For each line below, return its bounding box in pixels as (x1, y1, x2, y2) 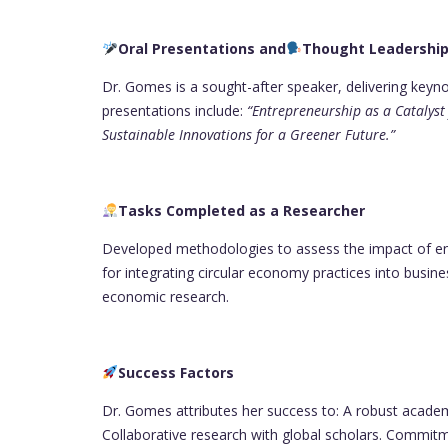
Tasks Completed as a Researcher (117, 200, 369, 220)
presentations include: (102, 100, 247, 120)
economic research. (102, 286, 229, 306)
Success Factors (117, 362, 238, 382)
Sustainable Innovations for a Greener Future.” (102, 124, 395, 144)
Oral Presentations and (117, 38, 286, 58)
